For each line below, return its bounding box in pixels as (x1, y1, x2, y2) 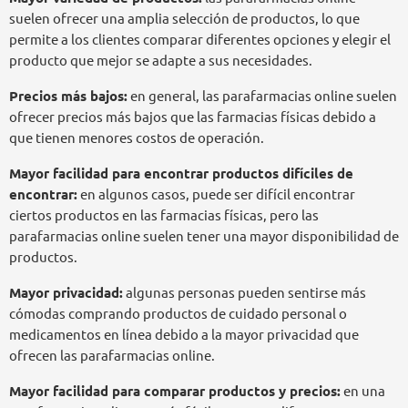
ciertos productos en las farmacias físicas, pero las (9, 208, 319, 224)
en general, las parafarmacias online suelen (127, 88, 397, 105)
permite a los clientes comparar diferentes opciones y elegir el (9, 32, 391, 48)
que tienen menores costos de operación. (9, 130, 264, 147)
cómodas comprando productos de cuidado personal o (9, 306, 347, 322)
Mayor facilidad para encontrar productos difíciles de (9, 166, 353, 182)
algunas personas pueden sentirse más (123, 285, 366, 301)
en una (341, 383, 385, 400)
